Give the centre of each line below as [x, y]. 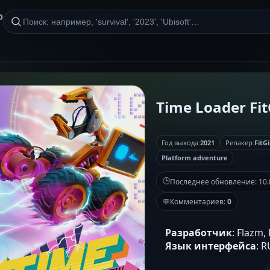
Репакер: [240, 142]
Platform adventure [195, 157]
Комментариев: [199, 201]
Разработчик [199, 232]
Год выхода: [181, 142]
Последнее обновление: [214, 181]
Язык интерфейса [211, 246]
